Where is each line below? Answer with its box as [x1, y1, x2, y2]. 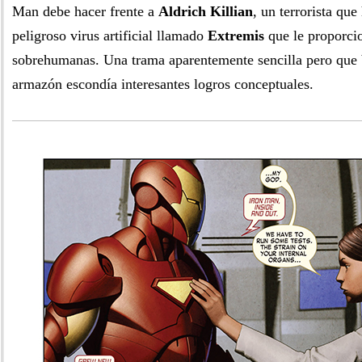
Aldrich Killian [158, 3, 253, 19]
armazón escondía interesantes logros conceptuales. [12, 76, 314, 92]
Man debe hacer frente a [12, 3, 158, 19]
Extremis [208, 27, 264, 44]
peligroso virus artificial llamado [12, 27, 208, 44]
